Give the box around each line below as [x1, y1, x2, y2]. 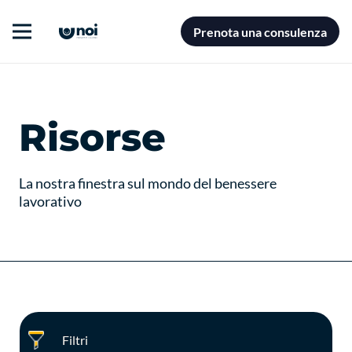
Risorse [19, 115, 166, 160]
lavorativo [19, 192, 82, 210]
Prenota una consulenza [193, 24, 328, 39]
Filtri [62, 332, 89, 347]
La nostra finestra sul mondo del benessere [19, 174, 277, 192]
